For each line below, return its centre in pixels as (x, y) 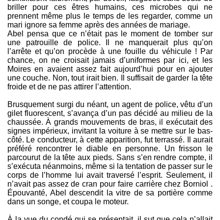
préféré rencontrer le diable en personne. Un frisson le (110, 149)
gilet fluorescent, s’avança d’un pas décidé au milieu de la (110, 113)
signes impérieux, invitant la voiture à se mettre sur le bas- (110, 131)
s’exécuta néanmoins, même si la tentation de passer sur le (110, 166)
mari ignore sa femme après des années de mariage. (99, 25)
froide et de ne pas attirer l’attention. (69, 87)
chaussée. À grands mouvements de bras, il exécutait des (110, 122)
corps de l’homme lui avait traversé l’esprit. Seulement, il (110, 175)
